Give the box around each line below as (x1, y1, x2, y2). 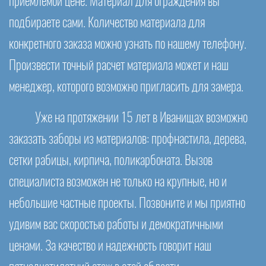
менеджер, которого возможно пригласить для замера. (9, 80, 243, 94)
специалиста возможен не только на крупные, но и (9, 175, 227, 189)
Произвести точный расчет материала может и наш (9, 59, 229, 72)
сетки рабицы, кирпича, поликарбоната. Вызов (9, 154, 213, 167)
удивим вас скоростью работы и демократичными (9, 218, 223, 232)
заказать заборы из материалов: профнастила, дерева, (9, 132, 246, 146)
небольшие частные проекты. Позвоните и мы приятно (9, 197, 245, 210)
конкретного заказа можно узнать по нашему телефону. (9, 37, 246, 51)
